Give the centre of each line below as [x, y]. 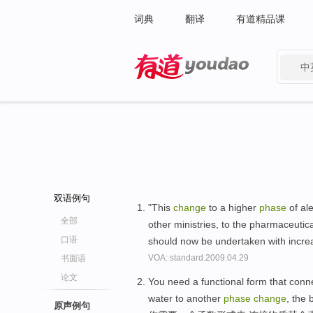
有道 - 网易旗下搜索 [178, 88]
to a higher [233, 208]
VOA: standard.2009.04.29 [198, 258]
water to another [186, 298]
